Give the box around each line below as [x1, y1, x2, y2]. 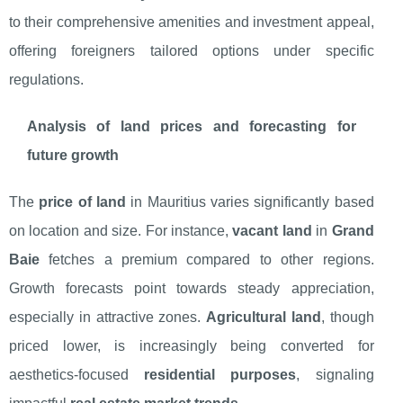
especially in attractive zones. [9, 309, 207, 326]
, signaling [296, 367, 374, 383]
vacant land [232, 223, 312, 239]
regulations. [9, 72, 84, 88]
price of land [39, 194, 126, 210]
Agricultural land [206, 309, 321, 326]
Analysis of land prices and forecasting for [27, 119, 356, 135]
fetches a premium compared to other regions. [40, 252, 374, 268]
